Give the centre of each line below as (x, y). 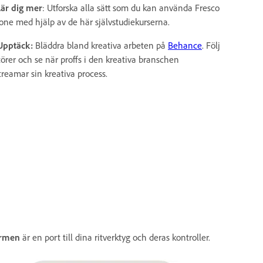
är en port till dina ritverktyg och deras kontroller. (115, 237)
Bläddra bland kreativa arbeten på (100, 45)
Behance (185, 45)
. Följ (211, 45)
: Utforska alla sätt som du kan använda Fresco (131, 7)
